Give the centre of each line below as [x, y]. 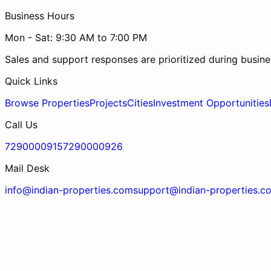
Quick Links [31, 81]
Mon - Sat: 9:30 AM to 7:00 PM [76, 38]
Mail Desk [27, 168]
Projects [108, 103]
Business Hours [40, 16]
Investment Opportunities [211, 103]
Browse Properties [47, 103]
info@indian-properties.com [69, 190]
